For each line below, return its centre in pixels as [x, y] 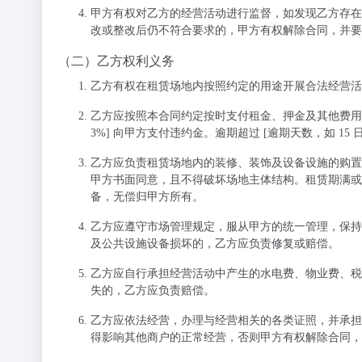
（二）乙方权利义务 [116, 61]
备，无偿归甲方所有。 [147, 197]
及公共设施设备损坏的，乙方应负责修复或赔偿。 [215, 244]
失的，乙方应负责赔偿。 [153, 290]
